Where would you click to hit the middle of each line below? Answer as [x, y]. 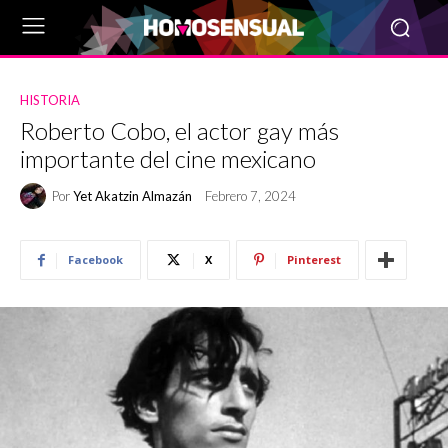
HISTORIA [50, 100]
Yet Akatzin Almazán [132, 195]
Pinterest [314, 259]
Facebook [95, 259]
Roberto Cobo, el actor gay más [179, 130]
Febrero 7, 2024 [250, 196]
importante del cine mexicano [168, 158]
